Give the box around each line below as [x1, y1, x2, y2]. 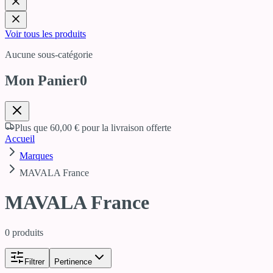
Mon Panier [5, 72, 80, 88]
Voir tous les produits [5, 28, 86, 39]
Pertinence [54, 257, 92, 266]
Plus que [15, 122, 50, 133]
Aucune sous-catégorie [5, 49, 93, 60]
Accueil [5, 133, 35, 144]
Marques [19, 150, 53, 161]
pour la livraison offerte [79, 122, 171, 133]
